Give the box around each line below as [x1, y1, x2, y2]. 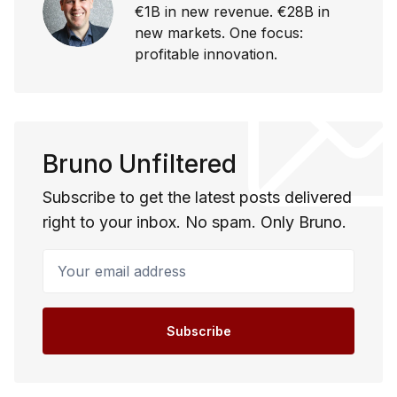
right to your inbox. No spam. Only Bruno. [43, 212, 346, 231]
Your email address [43, 251, 182, 270]
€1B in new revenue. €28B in [135, 2, 330, 20]
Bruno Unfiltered [43, 148, 237, 179]
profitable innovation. [135, 44, 277, 63]
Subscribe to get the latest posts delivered [43, 187, 352, 206]
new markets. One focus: [135, 23, 303, 42]
